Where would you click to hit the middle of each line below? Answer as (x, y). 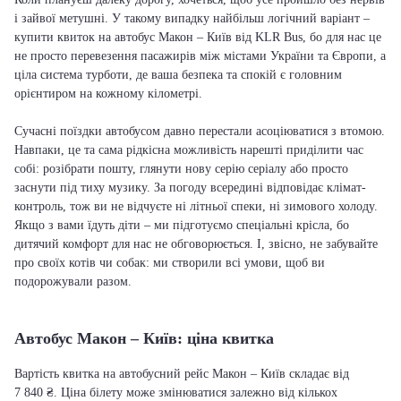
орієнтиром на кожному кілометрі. (108, 94)
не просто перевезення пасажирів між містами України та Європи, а (200, 56)
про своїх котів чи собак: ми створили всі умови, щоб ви (170, 263)
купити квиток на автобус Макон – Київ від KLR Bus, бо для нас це (198, 37)
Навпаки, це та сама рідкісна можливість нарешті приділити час (189, 150)
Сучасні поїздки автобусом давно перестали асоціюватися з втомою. (200, 131)
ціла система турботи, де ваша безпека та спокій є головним (178, 75)
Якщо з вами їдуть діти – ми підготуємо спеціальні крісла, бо (182, 225)
